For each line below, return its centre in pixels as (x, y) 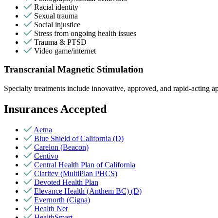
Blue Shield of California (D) (79, 138)
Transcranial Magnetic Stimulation (74, 70)
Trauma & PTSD (60, 42)
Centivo (46, 156)
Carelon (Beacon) (61, 147)
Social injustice (57, 24)
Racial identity (56, 7)
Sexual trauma (56, 16)
